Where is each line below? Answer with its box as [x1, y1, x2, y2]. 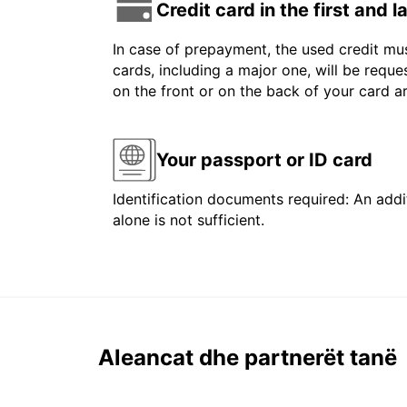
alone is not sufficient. [113, 211, 264, 230]
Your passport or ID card [156, 148, 372, 171]
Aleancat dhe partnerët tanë [98, 344, 397, 372]
